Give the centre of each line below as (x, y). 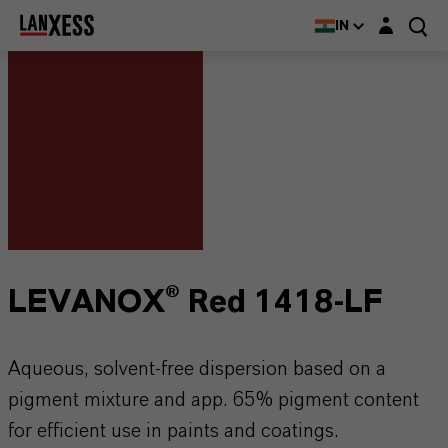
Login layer (406, 19)
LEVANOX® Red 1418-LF (195, 302)
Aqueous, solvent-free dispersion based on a (197, 369)
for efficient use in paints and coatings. (173, 431)
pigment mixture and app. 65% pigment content (213, 400)
